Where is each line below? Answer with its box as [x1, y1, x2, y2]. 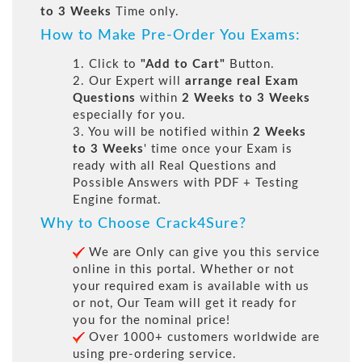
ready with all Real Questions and [73, 160, 276, 173]
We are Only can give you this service [85, 246, 320, 259]
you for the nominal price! [73, 314, 230, 327]
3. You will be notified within [73, 126, 253, 139]
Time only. [112, 6, 179, 19]
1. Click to [73, 58, 141, 71]
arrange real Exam [185, 75, 299, 88]
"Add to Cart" [141, 58, 225, 71]
